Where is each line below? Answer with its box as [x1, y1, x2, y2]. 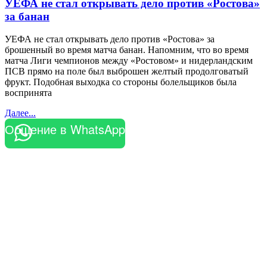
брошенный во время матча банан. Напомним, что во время [5, 45, 249, 55]
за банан [5, 10, 49, 23]
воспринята [5, 88, 52, 98]
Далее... [5, 108, 36, 119]
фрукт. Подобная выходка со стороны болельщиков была [5, 77, 237, 88]
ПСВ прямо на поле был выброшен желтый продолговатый [5, 66, 249, 77]
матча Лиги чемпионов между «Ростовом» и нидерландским [5, 55, 253, 66]
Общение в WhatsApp [5, 120, 125, 138]
